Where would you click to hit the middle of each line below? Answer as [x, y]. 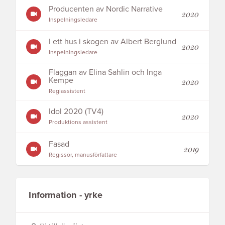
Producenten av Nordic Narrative [106, 9]
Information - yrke [66, 195]
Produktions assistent [78, 122]
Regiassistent [67, 91]
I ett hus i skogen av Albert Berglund [113, 41]
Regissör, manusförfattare [83, 154]
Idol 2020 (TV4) [76, 111]
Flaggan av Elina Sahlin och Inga [105, 72]
